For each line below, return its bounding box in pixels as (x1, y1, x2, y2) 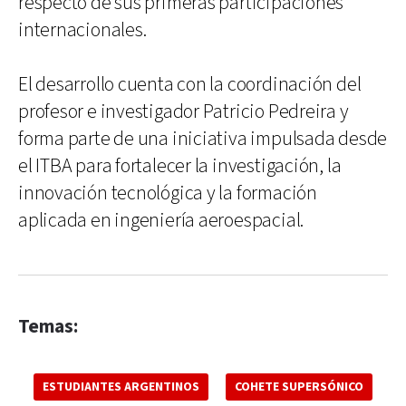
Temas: (18, 314, 78, 339)
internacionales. (18, 16, 147, 43)
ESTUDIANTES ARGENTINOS (43, 378, 199, 395)
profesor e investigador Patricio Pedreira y (18, 98, 349, 125)
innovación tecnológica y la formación (18, 179, 317, 207)
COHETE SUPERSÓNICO (235, 378, 363, 395)
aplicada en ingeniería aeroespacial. (18, 207, 304, 234)
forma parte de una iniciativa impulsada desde (18, 125, 388, 152)
